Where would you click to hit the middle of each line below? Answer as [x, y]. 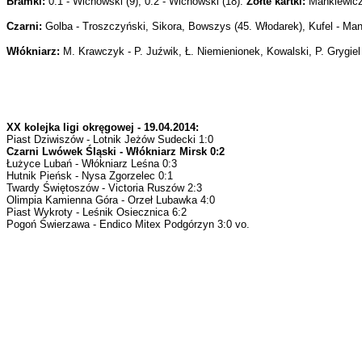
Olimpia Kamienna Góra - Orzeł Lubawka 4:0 [111, 200]
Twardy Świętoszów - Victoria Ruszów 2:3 [104, 188]
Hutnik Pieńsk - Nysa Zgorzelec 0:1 [90, 176]
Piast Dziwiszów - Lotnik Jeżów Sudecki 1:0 [110, 139]
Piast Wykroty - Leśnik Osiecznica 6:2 [97, 212]
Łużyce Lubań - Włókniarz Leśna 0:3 [92, 164]
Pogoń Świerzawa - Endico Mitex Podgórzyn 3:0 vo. [128, 224]
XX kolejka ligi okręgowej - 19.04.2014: [103, 127]
